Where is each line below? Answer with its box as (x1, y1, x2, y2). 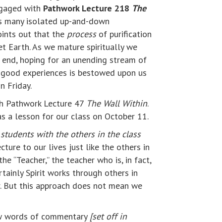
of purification (96, 28, 152, 40)
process (67, 28, 96, 40)
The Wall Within (86, 98, 147, 109)
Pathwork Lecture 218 (43, 2, 132, 14)
